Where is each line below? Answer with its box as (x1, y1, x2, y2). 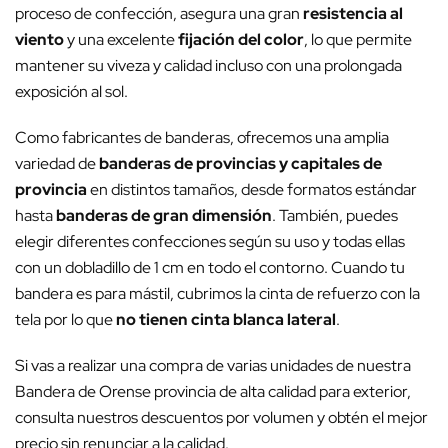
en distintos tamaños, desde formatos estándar (87, 179, 417, 201)
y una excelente (64, 29, 178, 51)
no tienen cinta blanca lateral (116, 309, 336, 331)
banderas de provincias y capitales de (99, 153, 382, 175)
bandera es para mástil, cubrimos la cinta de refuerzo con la (15, 283, 420, 305)
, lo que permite (304, 29, 412, 51)
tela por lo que (15, 309, 116, 331)
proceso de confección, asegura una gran (15, 3, 303, 25)
